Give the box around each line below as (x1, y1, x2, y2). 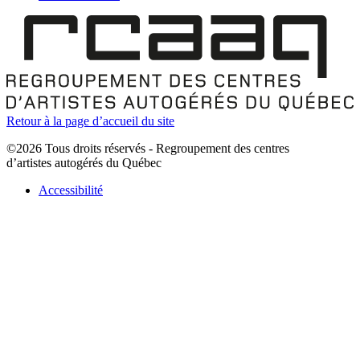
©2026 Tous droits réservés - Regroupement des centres (6, 141, 289, 155)
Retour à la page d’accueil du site (6, 113, 174, 128)
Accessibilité (39, 182, 103, 197)
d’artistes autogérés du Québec (6, 155, 162, 170)
